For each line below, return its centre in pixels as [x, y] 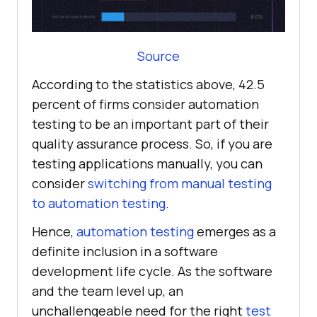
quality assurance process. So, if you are [152, 143]
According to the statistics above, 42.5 [148, 84]
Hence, [54, 231]
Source [158, 56]
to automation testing [99, 203]
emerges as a [235, 231]
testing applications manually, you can [147, 163]
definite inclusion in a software [125, 251]
